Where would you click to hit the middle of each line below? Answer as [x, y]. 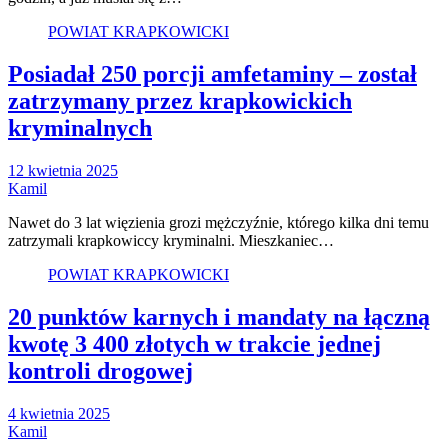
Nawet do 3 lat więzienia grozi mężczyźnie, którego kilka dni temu [218, 222]
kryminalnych [80, 127]
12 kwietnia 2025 [63, 170]
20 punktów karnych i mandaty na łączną [219, 316]
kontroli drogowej [100, 370]
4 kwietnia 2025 [59, 413]
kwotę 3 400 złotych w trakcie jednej [194, 343]
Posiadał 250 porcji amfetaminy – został [212, 73]
